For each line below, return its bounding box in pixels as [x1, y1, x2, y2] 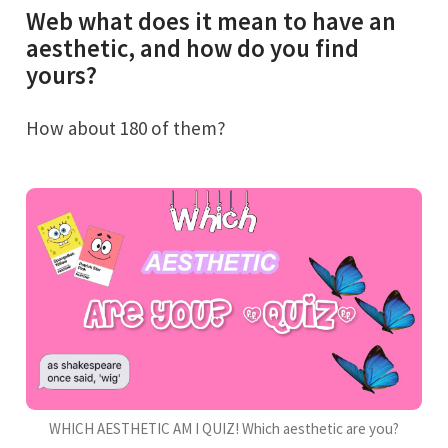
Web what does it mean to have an [26, 6, 397, 38]
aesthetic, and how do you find [26, 33, 360, 65]
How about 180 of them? [39, 115, 227, 140]
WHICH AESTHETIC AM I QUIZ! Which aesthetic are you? [48, 419, 399, 439]
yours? [26, 60, 98, 92]
